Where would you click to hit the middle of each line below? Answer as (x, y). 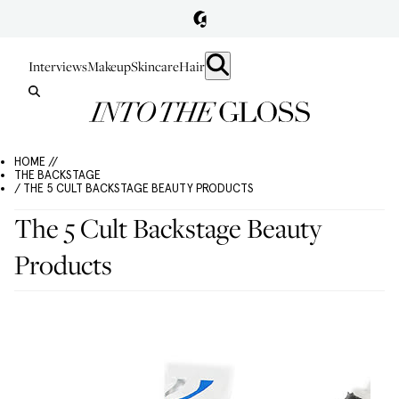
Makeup (109, 66)
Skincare (155, 66)
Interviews (58, 66)
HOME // (36, 162)
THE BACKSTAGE (57, 175)
